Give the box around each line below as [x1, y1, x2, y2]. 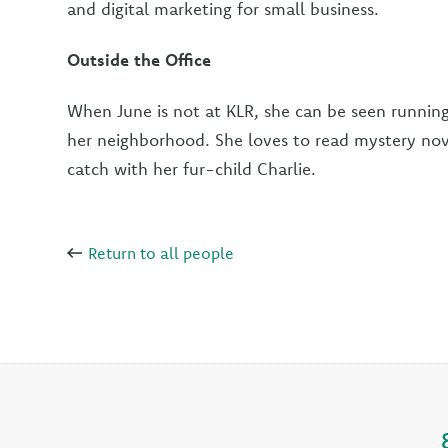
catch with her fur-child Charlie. [67, 158, 317, 179]
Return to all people [84, 243, 235, 263]
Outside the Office [67, 49, 212, 70]
